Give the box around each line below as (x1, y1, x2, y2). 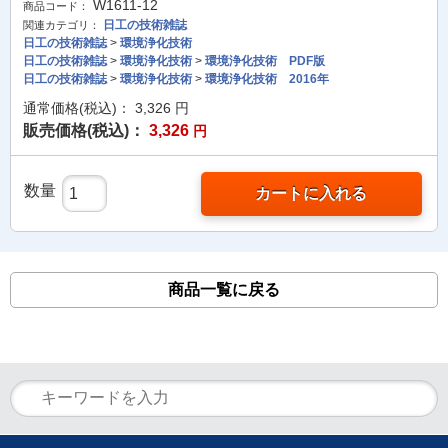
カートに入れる (255, 185, 368, 202)
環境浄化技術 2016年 (205, 72, 329, 86)
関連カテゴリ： (23, 19, 100, 31)
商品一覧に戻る (168, 281, 280, 298)
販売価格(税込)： (23, 122, 145, 139)
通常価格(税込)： (23, 100, 131, 116)
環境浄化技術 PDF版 (205, 54, 325, 68)
